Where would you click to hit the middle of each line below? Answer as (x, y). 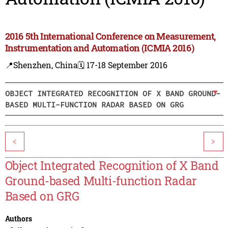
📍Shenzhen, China (41, 65)
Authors (18, 219)
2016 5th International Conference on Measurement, (110, 36)
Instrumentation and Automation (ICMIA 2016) (99, 48)
